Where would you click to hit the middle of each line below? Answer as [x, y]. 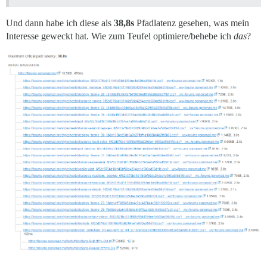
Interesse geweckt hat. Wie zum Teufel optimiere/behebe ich [120, 36]
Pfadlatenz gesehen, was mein [192, 23]
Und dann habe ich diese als [60, 23]
